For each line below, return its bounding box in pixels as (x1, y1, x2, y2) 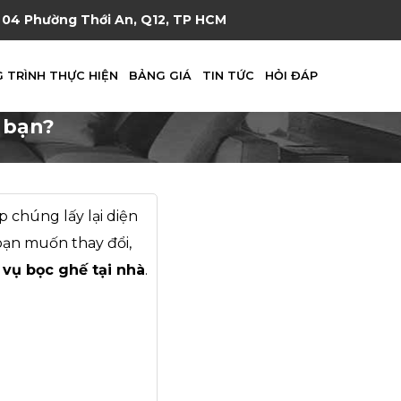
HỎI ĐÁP (264, 69, 318, 82)
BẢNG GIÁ (128, 69, 192, 82)
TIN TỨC (201, 69, 254, 82)
